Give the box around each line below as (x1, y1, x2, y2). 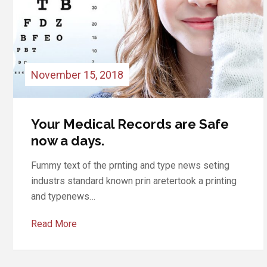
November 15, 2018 (31, 68, 123, 81)
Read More (31, 218, 77, 229)
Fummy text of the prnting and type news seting (31, 159, 229, 171)
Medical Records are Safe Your (31, 116, 228, 132)
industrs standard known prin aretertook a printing (31, 175, 237, 187)
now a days (31, 132, 101, 148)
